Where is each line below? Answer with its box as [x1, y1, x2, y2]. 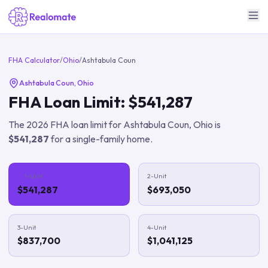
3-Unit [17, 223, 36, 232]
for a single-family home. [49, 133, 153, 145]
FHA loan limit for [48, 118, 123, 130]
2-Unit [147, 172, 166, 180]
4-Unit [147, 223, 166, 232]
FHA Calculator [8, 56, 60, 65]
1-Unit [25, 172, 43, 180]
